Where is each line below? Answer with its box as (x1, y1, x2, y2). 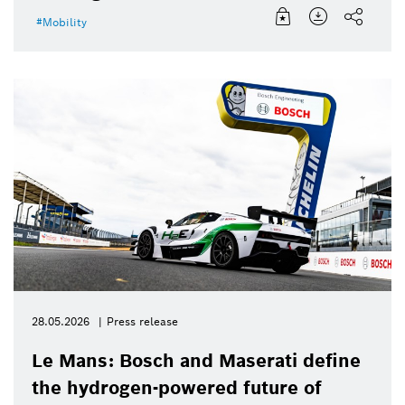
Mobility (42, 15, 87, 30)
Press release (107, 315, 178, 329)
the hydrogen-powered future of (32, 376, 322, 400)
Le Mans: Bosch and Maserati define (32, 349, 361, 373)
